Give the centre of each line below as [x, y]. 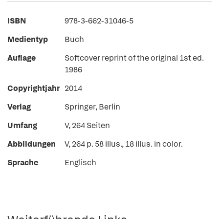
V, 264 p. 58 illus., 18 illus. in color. [124, 144]
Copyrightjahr [33, 88]
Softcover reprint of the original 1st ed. [134, 58]
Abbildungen [32, 144]
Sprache [23, 163]
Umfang [22, 125]
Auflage [22, 58]
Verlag [19, 107]
